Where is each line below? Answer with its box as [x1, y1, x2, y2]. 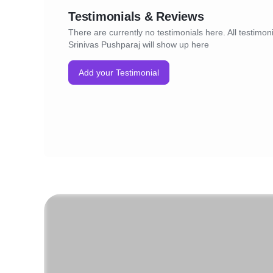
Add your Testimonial [79, 68, 159, 77]
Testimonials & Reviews [68, 10, 204, 23]
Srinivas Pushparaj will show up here [68, 40, 209, 49]
